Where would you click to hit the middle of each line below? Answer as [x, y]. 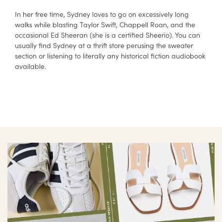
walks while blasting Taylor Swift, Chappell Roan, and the [105, 25]
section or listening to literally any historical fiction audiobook [110, 56]
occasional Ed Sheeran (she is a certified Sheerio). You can [108, 35]
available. [30, 66]
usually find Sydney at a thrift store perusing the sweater [104, 45]
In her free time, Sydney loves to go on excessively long [102, 14]
